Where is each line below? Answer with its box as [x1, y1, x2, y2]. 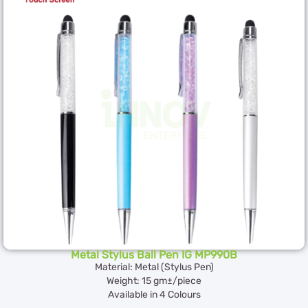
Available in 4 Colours [107, 288, 201, 300]
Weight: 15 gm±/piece [107, 274, 201, 287]
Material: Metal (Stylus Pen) [94, 261, 214, 273]
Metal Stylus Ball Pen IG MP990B [71, 247, 237, 261]
